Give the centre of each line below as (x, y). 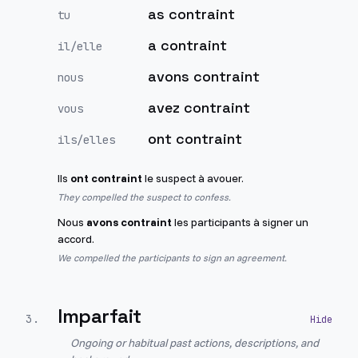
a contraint (187, 45)
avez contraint (199, 107)
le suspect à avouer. (193, 178)
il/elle (80, 46)
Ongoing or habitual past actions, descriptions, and (195, 343)
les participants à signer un (240, 222)
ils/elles (86, 140)
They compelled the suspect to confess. (144, 197)
